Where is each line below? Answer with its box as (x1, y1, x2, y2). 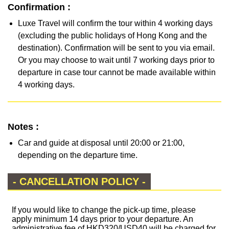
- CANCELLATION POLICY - (13, 175, 146, 187)
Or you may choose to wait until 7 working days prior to (18, 55, 215, 64)
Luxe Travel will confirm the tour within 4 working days (18, 18, 213, 28)
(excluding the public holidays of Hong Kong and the (18, 31, 207, 40)
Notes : (8, 122, 39, 132)
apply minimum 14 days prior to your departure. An (12, 215, 193, 224)
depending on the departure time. (18, 151, 138, 160)
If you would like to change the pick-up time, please (12, 205, 196, 215)
